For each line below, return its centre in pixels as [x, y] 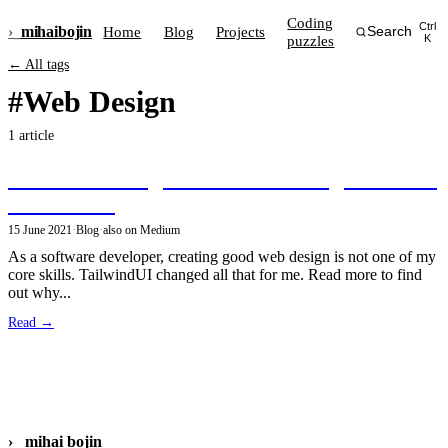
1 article [31, 136]
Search [390, 32]
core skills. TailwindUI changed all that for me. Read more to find [215, 274]
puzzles [311, 40]
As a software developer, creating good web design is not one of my [222, 256]
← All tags [38, 65]
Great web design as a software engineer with [222, 178]
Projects [241, 31]
